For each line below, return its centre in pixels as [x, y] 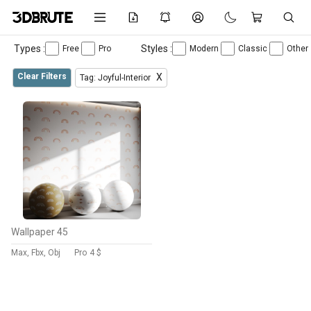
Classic [254, 49]
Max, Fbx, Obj [36, 253]
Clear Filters [42, 76]
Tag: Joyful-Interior [116, 78]
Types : [30, 48]
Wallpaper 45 [40, 232]
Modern [205, 49]
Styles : [157, 48]
